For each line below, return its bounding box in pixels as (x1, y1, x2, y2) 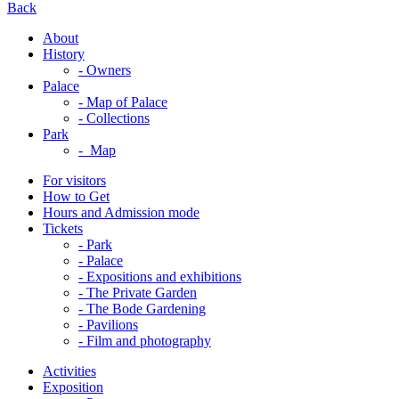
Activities (43, 362, 96, 379)
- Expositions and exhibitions (78, 268, 241, 284)
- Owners (78, 61, 131, 77)
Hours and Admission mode (43, 204, 199, 220)
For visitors (43, 172, 106, 188)
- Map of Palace (78, 94, 167, 110)
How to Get (43, 188, 110, 204)
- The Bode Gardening (78, 300, 206, 316)
